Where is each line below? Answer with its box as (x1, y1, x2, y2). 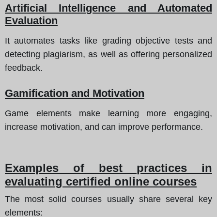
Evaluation (5, 14, 58, 27)
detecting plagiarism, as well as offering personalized (5, 49, 212, 59)
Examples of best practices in (5, 161, 212, 174)
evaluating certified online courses (5, 174, 197, 188)
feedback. (5, 62, 43, 73)
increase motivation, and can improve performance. (5, 122, 203, 132)
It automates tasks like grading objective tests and (5, 35, 212, 46)
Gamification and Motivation (5, 87, 144, 99)
